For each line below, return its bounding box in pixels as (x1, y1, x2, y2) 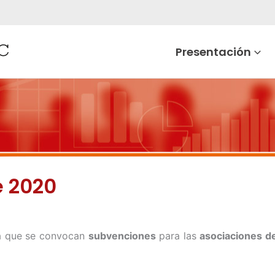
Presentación (176, 44, 252, 60)
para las (155, 230, 200, 242)
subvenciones (88, 230, 156, 242)
